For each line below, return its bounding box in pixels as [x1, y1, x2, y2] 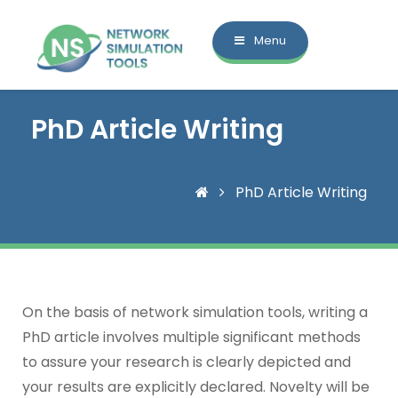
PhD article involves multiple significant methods [22, 327, 361, 347]
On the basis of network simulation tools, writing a [22, 302, 368, 322]
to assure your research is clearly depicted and [22, 352, 351, 372]
